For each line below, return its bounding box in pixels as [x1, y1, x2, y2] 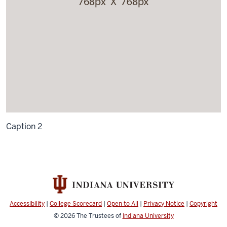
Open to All [107, 200, 138, 208]
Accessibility [10, 200, 45, 208]
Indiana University [122, 212, 174, 220]
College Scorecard [50, 200, 102, 208]
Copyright [190, 200, 217, 208]
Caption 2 [6, 121, 42, 132]
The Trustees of [76, 212, 123, 220]
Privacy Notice [143, 200, 184, 208]
